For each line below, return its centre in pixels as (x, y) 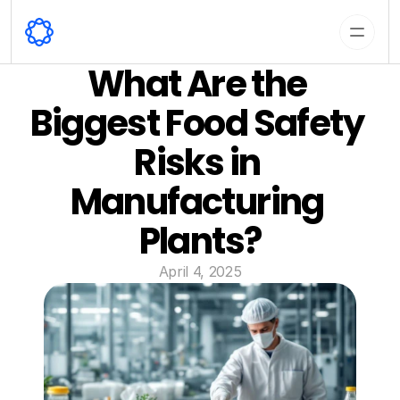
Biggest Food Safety (197, 123)
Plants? (200, 241)
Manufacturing (197, 202)
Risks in (197, 162)
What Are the (197, 84)
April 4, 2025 (200, 271)
